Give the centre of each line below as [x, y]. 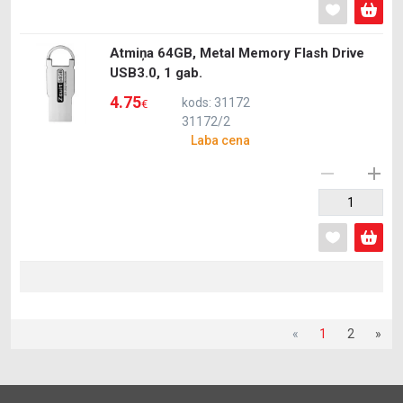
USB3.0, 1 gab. [156, 73]
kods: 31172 [216, 103]
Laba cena [220, 140]
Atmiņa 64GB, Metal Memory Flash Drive [237, 53]
